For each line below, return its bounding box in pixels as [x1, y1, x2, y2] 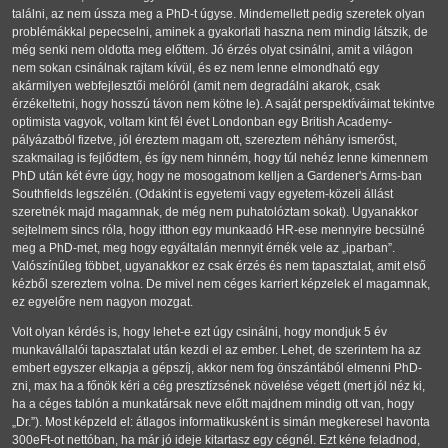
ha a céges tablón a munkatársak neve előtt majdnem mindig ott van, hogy [12, 397, 414, 412]
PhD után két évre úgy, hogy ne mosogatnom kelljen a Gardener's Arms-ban [12, 169, 422, 184]
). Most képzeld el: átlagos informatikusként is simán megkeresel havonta [35, 415, 430, 430]
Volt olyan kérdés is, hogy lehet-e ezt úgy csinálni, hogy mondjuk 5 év [12, 325, 387, 340]
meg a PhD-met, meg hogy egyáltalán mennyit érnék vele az [12, 241, 342, 256]
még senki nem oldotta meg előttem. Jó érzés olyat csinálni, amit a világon [12, 43, 413, 58]
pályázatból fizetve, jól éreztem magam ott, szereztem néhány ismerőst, [12, 133, 397, 148]
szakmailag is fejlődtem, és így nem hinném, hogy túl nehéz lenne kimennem [12, 151, 428, 166]
